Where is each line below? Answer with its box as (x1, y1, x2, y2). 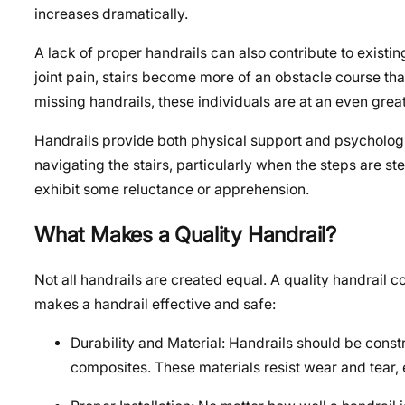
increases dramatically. (34, 5, 188, 24)
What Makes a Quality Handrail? (34, 221, 336, 248)
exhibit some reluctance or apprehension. (34, 180, 309, 198)
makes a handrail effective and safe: (34, 296, 276, 314)
